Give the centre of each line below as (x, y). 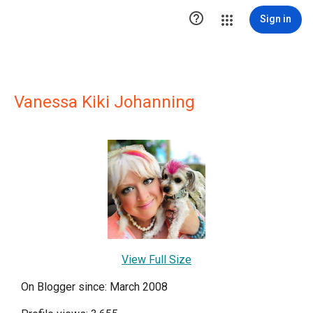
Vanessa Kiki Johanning (104, 102)
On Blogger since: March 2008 (94, 286)
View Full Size (156, 259)
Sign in (276, 19)
